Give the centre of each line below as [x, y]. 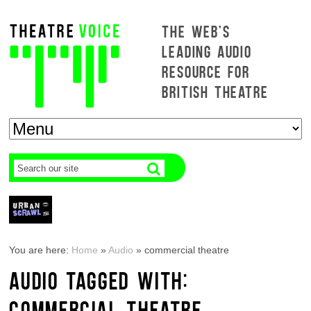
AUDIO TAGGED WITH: [99, 280]
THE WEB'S [196, 31]
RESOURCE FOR [206, 71]
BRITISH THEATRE [215, 91]
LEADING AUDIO [207, 51]
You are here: [41, 250]
